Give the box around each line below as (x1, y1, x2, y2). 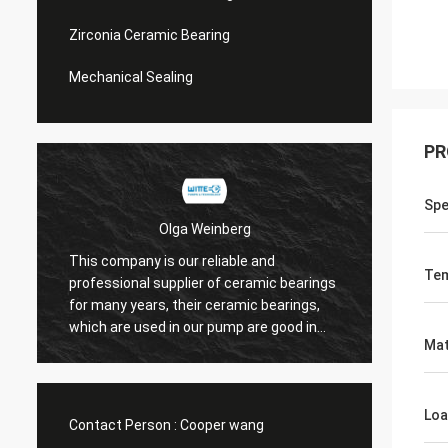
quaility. (69, 340, 117, 357)
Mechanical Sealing (69, 69, 193, 85)
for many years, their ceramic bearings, (69, 296, 320, 313)
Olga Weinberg (158, 220, 251, 237)
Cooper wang (180, 417, 264, 433)
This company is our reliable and (69, 252, 275, 269)
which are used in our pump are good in (69, 318, 317, 335)
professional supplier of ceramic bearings (69, 274, 336, 291)
